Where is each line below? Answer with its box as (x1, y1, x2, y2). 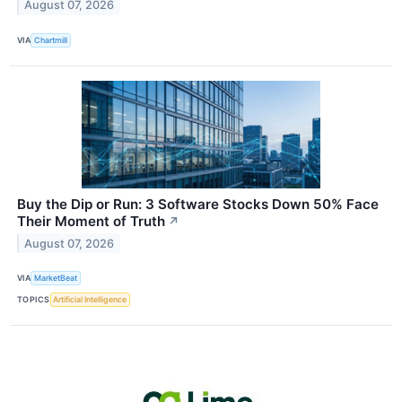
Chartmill (34, 35, 68, 46)
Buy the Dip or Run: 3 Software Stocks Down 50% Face (17, 195, 379, 213)
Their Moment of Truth (17, 212, 165, 230)
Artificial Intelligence (53, 294, 127, 305)
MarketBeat (34, 273, 78, 284)
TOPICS (17, 294, 50, 305)
